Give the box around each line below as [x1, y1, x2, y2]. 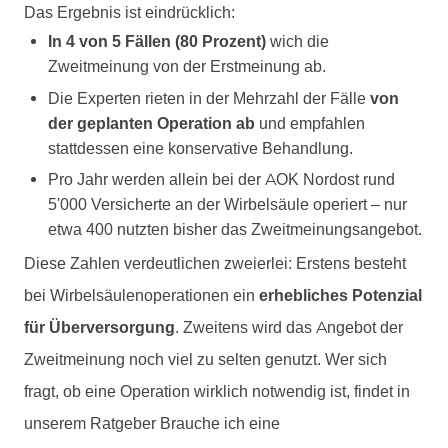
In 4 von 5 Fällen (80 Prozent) [48, 32, 266, 52]
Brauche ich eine [160, 414, 280, 434]
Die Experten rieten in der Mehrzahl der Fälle [48, 88, 370, 108]
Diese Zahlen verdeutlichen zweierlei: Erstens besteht [24, 254, 406, 274]
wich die [266, 32, 329, 52]
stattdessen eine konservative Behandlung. [48, 138, 353, 158]
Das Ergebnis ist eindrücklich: [24, 3, 235, 23]
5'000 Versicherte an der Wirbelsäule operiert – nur [48, 194, 407, 214]
